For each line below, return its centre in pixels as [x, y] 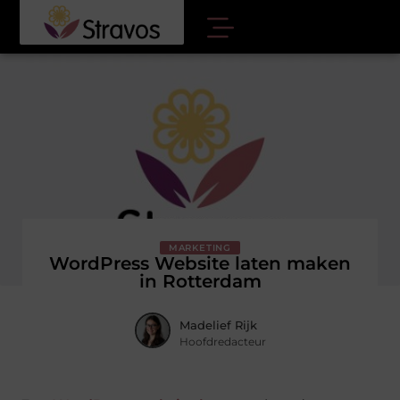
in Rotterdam [200, 281]
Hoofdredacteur [222, 341]
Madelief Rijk [218, 325]
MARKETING [200, 248]
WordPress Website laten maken [200, 263]
